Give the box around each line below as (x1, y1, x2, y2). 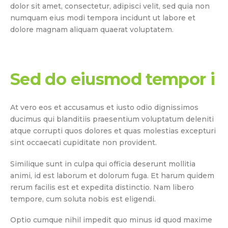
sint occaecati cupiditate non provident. (10, 138, 157, 148)
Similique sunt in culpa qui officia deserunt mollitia (10, 159, 195, 168)
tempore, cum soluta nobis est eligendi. (10, 194, 156, 204)
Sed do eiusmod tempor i (10, 69, 215, 90)
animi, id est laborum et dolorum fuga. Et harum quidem (10, 170, 214, 180)
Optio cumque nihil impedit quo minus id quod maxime (10, 215, 212, 225)
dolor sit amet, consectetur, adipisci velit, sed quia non (10, 1, 210, 11)
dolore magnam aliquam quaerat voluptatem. (10, 24, 174, 34)
